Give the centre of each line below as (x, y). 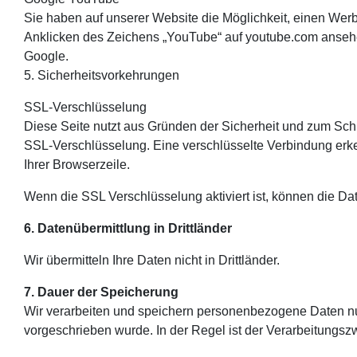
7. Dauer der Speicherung (101, 292)
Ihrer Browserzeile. (77, 164)
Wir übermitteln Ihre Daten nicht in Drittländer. (152, 260)
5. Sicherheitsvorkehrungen (102, 75)
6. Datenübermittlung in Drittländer (128, 228)
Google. (46, 56)
